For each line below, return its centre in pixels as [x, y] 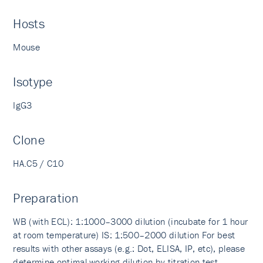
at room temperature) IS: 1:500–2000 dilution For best [124, 235]
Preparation [46, 198]
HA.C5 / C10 [38, 163]
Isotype [33, 82]
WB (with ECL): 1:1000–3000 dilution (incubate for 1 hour [131, 221]
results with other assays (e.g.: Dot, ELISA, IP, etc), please [129, 248]
